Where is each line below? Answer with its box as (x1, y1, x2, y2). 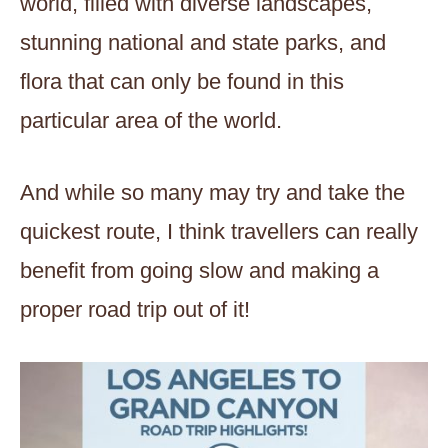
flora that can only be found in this (20, 69, 344, 94)
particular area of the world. (20, 108, 282, 133)
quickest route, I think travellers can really (20, 219, 418, 244)
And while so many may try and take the (20, 180, 405, 205)
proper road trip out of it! (20, 297, 250, 322)
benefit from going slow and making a (20, 258, 379, 283)
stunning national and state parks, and (20, 30, 386, 55)
